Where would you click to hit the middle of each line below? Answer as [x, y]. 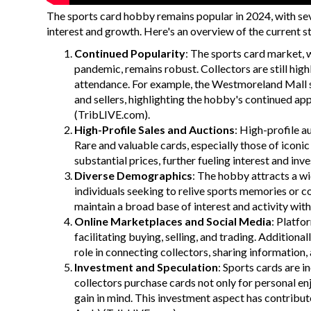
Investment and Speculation [146, 267]
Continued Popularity [130, 53]
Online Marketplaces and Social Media [173, 221]
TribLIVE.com [111, 115]
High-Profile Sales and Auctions [155, 130]
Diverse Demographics [134, 176]
